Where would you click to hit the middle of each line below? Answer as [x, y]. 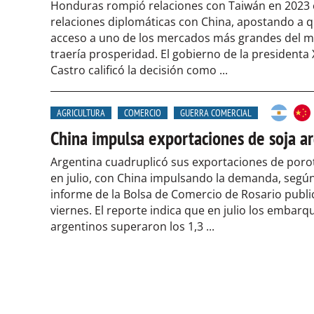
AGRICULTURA [81, 113]
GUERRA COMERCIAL [216, 113]
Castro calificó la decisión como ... [139, 70]
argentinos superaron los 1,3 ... [132, 227]
